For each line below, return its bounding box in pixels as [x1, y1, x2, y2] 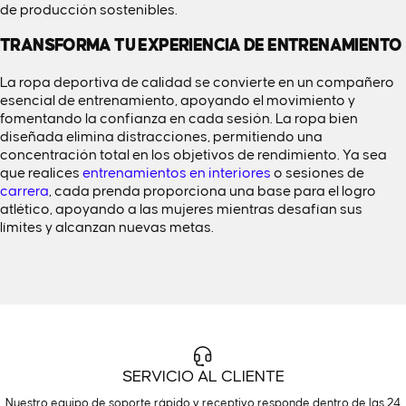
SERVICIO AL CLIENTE [121, 369, 285, 386]
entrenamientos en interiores [82, 166, 271, 181]
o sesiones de [271, 166, 364, 181]
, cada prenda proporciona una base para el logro [49, 184, 376, 199]
